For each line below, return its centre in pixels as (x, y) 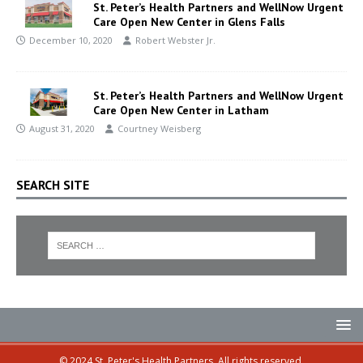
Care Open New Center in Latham (181, 110)
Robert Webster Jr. (175, 40)
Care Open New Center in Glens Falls (189, 21)
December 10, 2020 (71, 40)
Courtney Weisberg (159, 128)
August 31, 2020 (62, 128)
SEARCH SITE (53, 184)
